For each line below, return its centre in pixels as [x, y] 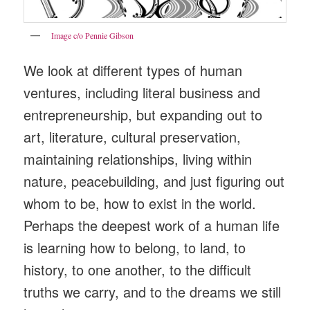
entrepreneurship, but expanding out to [143, 114]
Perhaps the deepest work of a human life [152, 225]
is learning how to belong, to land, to [135, 247]
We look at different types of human [133, 70]
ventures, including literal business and [142, 92]
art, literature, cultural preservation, [133, 136]
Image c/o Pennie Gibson [93, 36]
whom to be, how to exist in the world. [140, 203]
